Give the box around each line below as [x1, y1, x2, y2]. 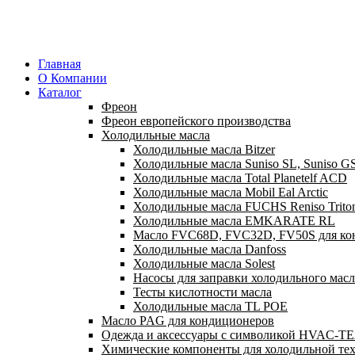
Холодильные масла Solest [133, 257, 275, 270]
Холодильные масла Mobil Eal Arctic [133, 185, 328, 199]
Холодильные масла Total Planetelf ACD [133, 171, 347, 185]
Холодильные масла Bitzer [133, 143, 275, 156]
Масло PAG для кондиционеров [101, 314, 274, 327]
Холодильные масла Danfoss [133, 242, 286, 256]
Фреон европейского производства [101, 114, 291, 128]
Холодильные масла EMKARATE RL [133, 214, 335, 227]
